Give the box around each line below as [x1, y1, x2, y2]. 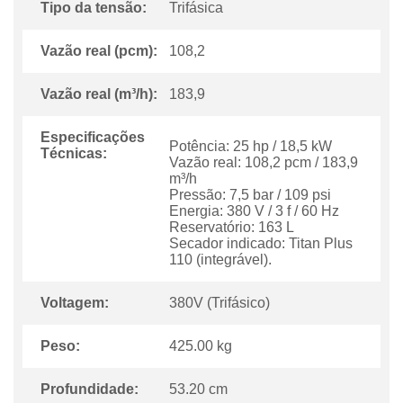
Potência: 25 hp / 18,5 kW [169, 139, 333, 154]
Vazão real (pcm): [40, 43, 157, 58]
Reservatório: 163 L [169, 219, 295, 235]
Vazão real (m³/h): [40, 86, 157, 102]
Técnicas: [40, 146, 107, 161]
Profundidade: [40, 381, 139, 397]
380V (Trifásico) [169, 295, 271, 310]
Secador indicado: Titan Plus [169, 236, 354, 251]
